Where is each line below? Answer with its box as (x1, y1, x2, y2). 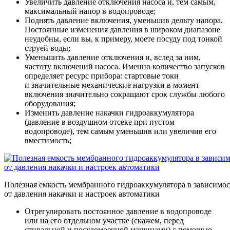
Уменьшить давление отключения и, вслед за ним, (25, 52, 201, 62)
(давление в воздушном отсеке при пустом (25, 117, 175, 126)
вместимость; (25, 136, 71, 145)
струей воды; (25, 43, 70, 52)
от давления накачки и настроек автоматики (4, 189, 160, 198)
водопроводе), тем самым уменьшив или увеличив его (25, 126, 216, 136)
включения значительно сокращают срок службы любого (25, 89, 225, 99)
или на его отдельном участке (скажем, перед (25, 216, 184, 225)
